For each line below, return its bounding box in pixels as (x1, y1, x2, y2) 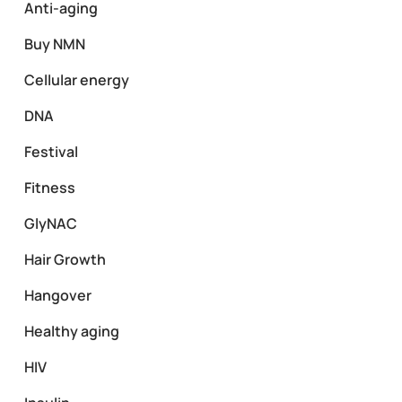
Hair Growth (23, 249, 106, 269)
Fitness (23, 177, 75, 197)
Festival (23, 141, 78, 162)
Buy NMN (23, 33, 85, 54)
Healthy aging (23, 320, 119, 341)
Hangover (23, 284, 92, 305)
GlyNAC (23, 213, 77, 233)
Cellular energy (23, 69, 129, 90)
